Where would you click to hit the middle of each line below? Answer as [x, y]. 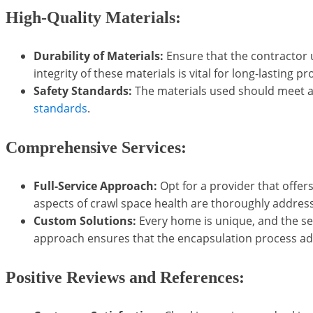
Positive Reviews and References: [125, 277]
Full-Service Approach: [95, 185]
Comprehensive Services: [96, 147]
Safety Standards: [83, 90]
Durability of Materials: [99, 56]
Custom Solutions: [85, 220]
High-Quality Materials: [93, 17]
